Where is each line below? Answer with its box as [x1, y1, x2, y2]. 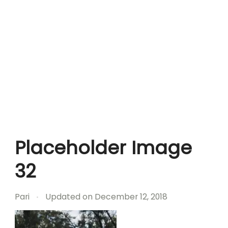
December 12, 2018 [95, 191, 167, 203]
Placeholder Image [15, 135, 192, 161]
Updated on [45, 191, 95, 203]
